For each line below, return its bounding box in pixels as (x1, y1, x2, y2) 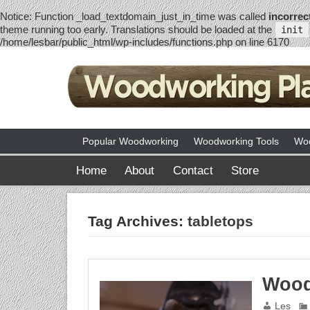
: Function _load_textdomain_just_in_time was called (29, 10, 268, 22)
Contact (172, 163, 213, 177)
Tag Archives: (88, 212, 188, 230)
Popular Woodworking (82, 135, 179, 147)
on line (232, 36, 267, 48)
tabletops (188, 212, 254, 230)
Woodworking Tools (193, 135, 279, 147)
